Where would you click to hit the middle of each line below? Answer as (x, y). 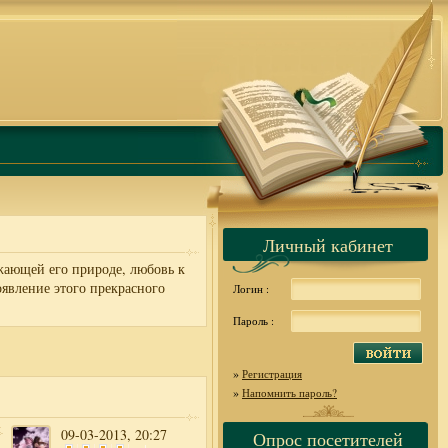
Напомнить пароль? (289, 392)
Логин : (251, 288)
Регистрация (272, 373)
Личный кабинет (328, 245)
